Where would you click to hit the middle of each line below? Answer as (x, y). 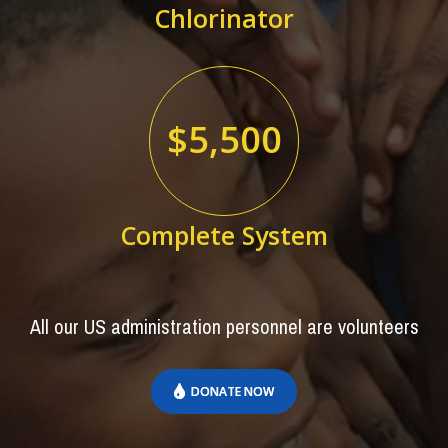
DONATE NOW (231, 391)
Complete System (224, 234)
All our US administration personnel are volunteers (224, 326)
